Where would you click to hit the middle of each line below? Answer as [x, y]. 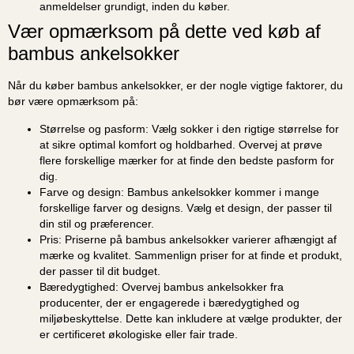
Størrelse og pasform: [94, 128]
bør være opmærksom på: [73, 102]
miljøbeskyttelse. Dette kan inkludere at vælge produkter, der [191, 318]
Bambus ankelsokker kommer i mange [222, 192]
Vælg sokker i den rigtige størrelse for [244, 128]
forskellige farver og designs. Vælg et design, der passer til [186, 207]
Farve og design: [82, 192]
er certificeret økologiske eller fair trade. [139, 334]
